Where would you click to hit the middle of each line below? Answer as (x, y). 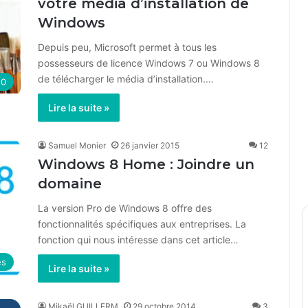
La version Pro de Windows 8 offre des (125, 208)
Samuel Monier (77, 145)
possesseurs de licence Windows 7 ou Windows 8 (149, 63)
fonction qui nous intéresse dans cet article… (138, 240)
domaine (70, 184)
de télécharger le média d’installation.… (126, 79)
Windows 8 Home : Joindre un (146, 164)
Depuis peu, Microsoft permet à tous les (127, 47)
